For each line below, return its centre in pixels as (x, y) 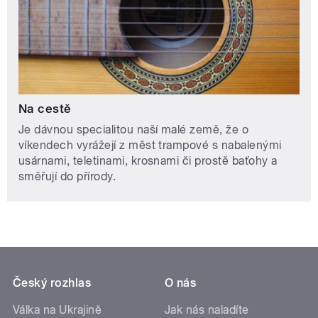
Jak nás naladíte (207, 309)
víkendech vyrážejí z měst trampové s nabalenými (150, 145)
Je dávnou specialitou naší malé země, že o (134, 129)
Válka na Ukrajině (57, 309)
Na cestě (45, 108)
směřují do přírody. (67, 176)
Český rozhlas (52, 283)
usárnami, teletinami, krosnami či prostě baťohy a (148, 160)
